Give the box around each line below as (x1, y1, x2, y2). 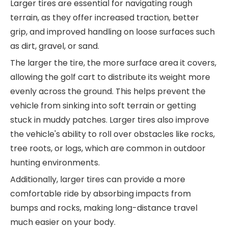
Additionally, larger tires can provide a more (10, 173, 185, 185)
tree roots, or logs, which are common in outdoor (10, 142, 206, 154)
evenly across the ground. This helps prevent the (10, 85, 206, 97)
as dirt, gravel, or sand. (10, 40, 99, 52)
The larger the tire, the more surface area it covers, (10, 56, 216, 69)
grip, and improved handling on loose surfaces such (10, 25, 215, 38)
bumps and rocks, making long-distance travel (10, 202, 197, 214)
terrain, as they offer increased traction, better (10, 11, 199, 23)
